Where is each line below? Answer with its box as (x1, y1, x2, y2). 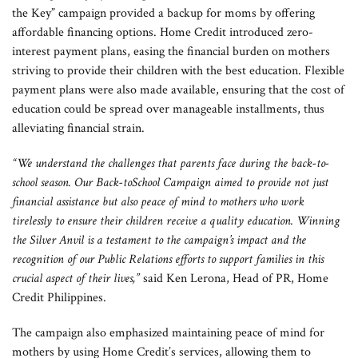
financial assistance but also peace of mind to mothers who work (12, 193, 304, 210)
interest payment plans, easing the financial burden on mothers (12, 43, 330, 60)
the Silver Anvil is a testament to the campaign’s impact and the (12, 232, 306, 249)
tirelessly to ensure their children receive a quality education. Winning (12, 213, 340, 229)
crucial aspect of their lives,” (12, 270, 140, 287)
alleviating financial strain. (12, 120, 145, 137)
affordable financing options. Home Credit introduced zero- (12, 24, 313, 41)
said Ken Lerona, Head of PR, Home (140, 270, 328, 287)
